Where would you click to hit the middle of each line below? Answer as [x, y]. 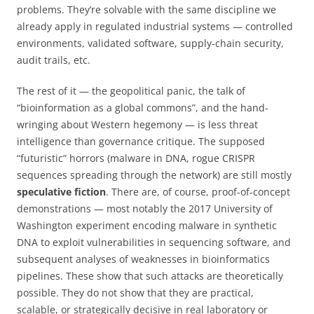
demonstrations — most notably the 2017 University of [145, 208]
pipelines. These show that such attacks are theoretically [150, 275]
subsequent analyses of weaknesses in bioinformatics [143, 259]
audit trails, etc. [54, 60]
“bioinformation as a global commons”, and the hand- [143, 107]
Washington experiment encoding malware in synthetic [147, 225]
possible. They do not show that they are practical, [135, 292]
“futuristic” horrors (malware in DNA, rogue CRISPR [136, 158]
